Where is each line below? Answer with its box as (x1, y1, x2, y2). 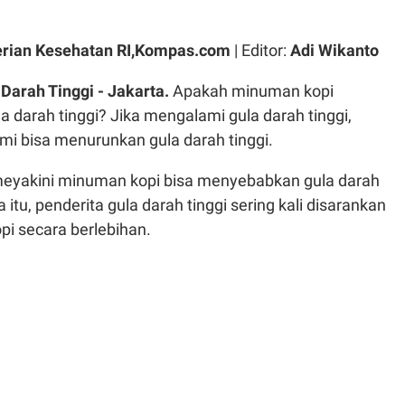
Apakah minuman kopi (173, 81, 334, 100)
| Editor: (231, 41, 290, 60)
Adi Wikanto (290, 41, 379, 60)
